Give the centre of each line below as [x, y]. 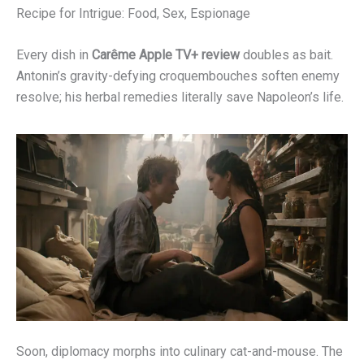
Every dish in [54, 55]
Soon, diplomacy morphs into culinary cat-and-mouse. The [180, 352]
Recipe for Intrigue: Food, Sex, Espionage [133, 13]
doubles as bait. [286, 55]
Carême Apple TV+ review [166, 55]
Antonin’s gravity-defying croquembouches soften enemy [178, 76]
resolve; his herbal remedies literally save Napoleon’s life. [180, 97]
